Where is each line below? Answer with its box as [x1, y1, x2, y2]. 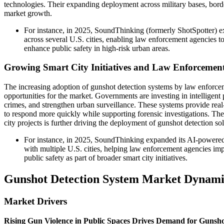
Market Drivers [4, 195, 67, 206]
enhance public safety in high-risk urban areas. [24, 43, 170, 52]
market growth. [4, 8, 52, 17]
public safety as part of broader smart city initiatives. [24, 153, 187, 162]
